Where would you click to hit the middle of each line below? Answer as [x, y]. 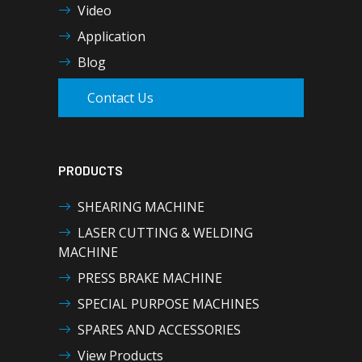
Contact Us [120, 98]
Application [112, 36]
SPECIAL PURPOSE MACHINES [168, 304]
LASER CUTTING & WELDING [165, 233]
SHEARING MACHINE [141, 207]
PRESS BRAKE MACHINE [150, 278]
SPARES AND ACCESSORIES [159, 330]
